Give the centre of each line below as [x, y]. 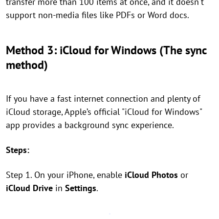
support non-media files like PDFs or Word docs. [98, 15]
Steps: [18, 150]
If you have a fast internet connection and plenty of [103, 99]
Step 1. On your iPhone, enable [64, 175]
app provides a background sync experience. [90, 125]
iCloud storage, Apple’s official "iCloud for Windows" [104, 112]
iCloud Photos [150, 175]
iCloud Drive [31, 188]
